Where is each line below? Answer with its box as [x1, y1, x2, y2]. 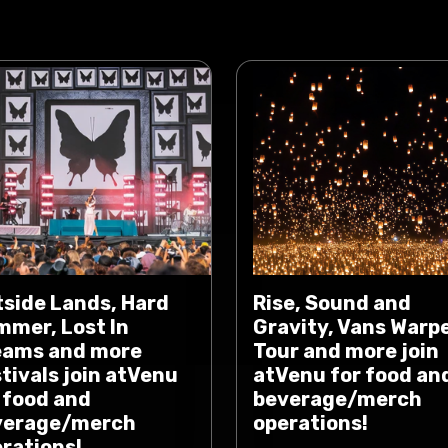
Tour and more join [253, 339, 439, 363]
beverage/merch [253, 387, 422, 411]
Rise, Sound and [253, 291, 411, 315]
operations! [253, 411, 368, 435]
